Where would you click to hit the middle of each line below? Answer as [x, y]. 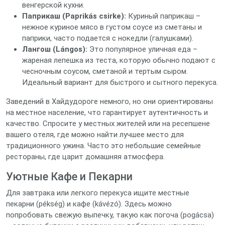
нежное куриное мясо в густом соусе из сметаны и [112, 27]
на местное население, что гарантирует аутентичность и [107, 113]
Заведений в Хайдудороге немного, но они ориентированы [109, 101]
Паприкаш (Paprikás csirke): [74, 16]
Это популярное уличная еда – [142, 49]
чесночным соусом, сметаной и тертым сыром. [105, 71]
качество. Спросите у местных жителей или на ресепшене [108, 124]
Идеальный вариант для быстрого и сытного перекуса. [120, 82]
